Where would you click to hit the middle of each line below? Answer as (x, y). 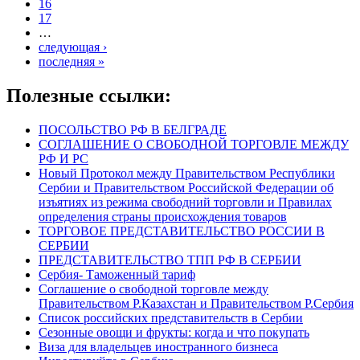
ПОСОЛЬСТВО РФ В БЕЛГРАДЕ (133, 129)
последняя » (72, 61)
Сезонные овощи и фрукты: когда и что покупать (174, 332)
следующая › (73, 47)
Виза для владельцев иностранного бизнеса (158, 346)
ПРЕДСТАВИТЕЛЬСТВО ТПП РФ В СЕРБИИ (170, 260)
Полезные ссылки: (89, 95)
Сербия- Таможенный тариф (117, 274)
